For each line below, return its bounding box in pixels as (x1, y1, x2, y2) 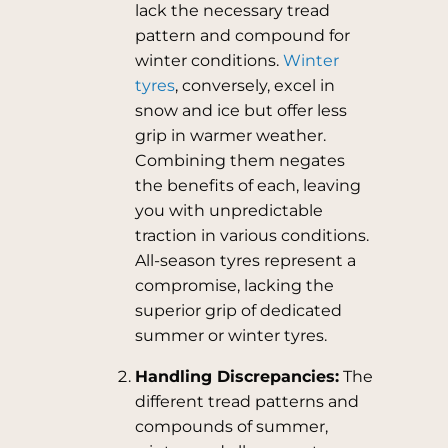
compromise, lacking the (134, 276, 334, 295)
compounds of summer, (134, 417, 328, 436)
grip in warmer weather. (134, 126, 326, 145)
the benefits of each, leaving (134, 176, 361, 195)
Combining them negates (134, 151, 345, 170)
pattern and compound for (134, 26, 350, 45)
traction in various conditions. (134, 226, 369, 245)
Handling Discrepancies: (134, 367, 339, 386)
